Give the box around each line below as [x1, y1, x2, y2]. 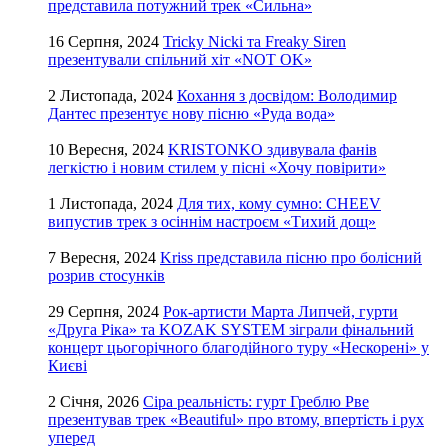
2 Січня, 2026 [48, 393, 139, 411]
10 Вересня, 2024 [48, 141, 164, 159]
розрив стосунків [48, 267, 165, 285]
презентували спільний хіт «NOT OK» [48, 51, 312, 69]
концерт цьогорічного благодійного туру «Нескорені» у [48, 339, 429, 357]
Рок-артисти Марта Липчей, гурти [163, 303, 398, 321]
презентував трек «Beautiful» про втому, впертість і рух [48, 411, 424, 429]
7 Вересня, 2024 [48, 249, 156, 267]
